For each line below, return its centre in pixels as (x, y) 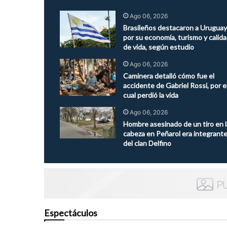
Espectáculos (71, 213)
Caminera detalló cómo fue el (168, 76)
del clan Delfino (147, 143)
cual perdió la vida (150, 95)
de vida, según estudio (158, 47)
